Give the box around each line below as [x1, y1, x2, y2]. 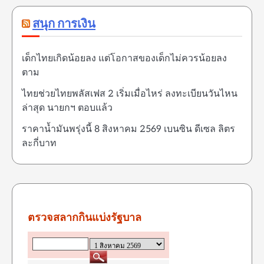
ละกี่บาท [22, 137, 57, 149]
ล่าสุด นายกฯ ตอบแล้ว [22, 102, 113, 114]
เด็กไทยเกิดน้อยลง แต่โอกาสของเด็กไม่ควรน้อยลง [22, 52, 227, 64]
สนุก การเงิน [32, 16, 95, 32]
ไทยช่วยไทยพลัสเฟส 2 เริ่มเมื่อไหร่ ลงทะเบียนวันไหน [22, 88, 237, 100]
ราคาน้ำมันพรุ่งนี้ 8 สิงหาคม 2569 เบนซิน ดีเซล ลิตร [22, 123, 235, 135]
